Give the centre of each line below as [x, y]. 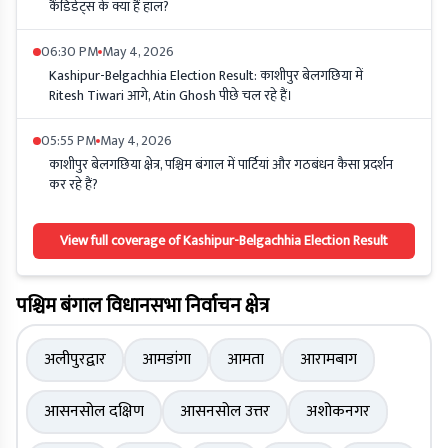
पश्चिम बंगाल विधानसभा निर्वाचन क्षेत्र [142, 306]
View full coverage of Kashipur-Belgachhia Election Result [224, 241]
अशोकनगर [338, 412]
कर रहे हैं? [73, 185]
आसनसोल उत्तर [225, 412]
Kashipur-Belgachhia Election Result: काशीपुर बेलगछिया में [206, 76]
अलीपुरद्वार [75, 360]
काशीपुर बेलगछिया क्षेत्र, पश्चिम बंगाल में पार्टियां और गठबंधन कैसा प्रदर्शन [221, 165]
